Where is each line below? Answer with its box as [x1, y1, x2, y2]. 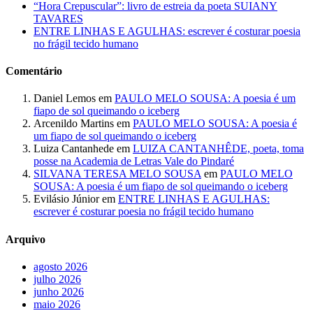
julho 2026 [34, 272, 81, 285]
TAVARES [34, 12, 83, 24]
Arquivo [6, 233, 45, 245]
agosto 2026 [34, 260, 87, 272]
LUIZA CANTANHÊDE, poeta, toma [133, 143, 304, 155]
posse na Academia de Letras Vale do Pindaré [34, 155, 234, 168]
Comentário [6, 65, 62, 78]
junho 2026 [34, 285, 84, 298]
